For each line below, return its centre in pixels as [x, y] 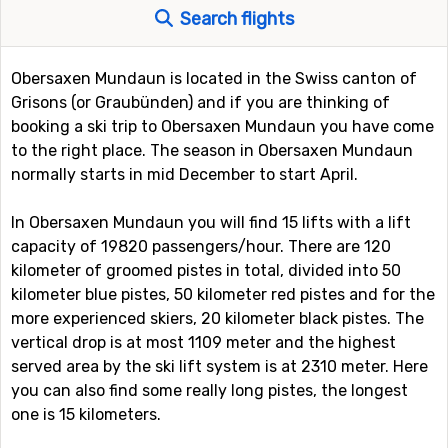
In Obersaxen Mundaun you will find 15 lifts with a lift [211, 222]
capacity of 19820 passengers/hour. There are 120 [201, 246]
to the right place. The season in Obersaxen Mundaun [212, 150]
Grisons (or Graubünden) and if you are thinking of [200, 102]
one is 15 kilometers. [86, 414]
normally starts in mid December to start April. [184, 174]
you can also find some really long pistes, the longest [209, 390]
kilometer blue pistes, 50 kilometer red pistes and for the [223, 294]
